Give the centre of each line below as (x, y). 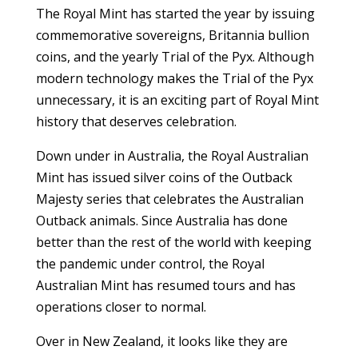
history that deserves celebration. (136, 121)
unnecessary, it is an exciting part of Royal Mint (177, 100)
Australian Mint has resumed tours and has (165, 285)
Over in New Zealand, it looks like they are (161, 341)
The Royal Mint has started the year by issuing (175, 14)
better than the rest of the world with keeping (173, 242)
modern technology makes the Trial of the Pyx (174, 78)
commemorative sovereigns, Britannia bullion (172, 35)
